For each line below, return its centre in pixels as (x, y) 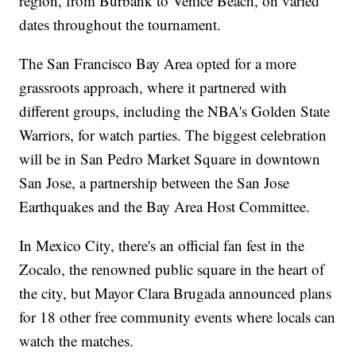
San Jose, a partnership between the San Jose (155, 183)
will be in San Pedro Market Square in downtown (170, 159)
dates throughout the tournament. (120, 25)
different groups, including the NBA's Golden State (175, 111)
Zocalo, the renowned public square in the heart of (172, 269)
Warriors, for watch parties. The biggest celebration (173, 135)
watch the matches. (77, 341)
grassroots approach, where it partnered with (153, 87)
